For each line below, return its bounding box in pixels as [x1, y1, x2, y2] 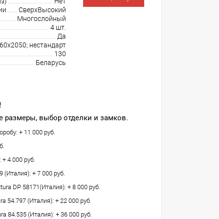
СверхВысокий [19, 6, 66, 14]
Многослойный [17, 15, 66, 22]
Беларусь [36, 59, 66, 66]
